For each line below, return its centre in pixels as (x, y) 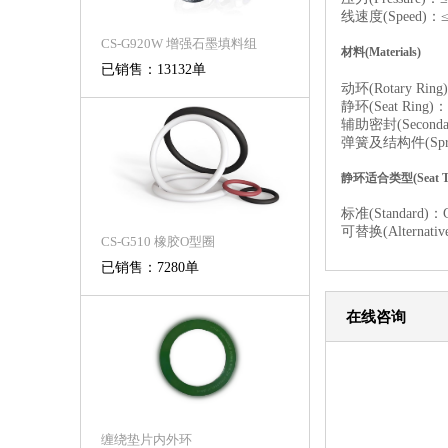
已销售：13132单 (153, 69)
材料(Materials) (381, 53)
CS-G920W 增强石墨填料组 (179, 43)
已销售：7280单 (150, 267)
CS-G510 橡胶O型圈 (158, 241)
